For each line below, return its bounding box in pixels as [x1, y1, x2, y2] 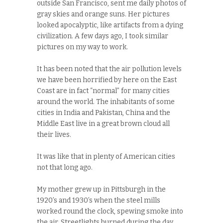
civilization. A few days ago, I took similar [37, 32, 168, 41]
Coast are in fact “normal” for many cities [37, 87, 170, 96]
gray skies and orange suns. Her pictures [37, 10, 170, 19]
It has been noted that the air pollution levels [37, 65, 182, 74]
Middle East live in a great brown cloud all [37, 119, 170, 128]
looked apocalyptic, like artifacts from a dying [37, 21, 183, 30]
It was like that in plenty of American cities [37, 152, 175, 161]
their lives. [37, 130, 71, 139]
